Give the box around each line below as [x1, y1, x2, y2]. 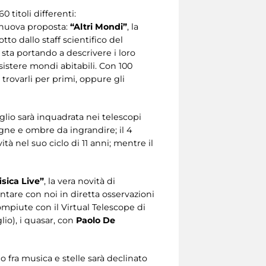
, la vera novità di [44, 175, 115, 186]
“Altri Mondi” [70, 21, 127, 32]
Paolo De [76, 214, 115, 226]
